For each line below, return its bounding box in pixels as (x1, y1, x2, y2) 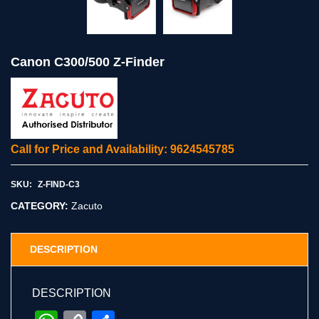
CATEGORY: (11, 200, 71, 212)
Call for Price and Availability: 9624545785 (11, 143, 234, 156)
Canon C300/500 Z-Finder (11, 55, 164, 70)
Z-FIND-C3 (38, 179, 80, 190)
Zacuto (71, 200, 103, 212)
